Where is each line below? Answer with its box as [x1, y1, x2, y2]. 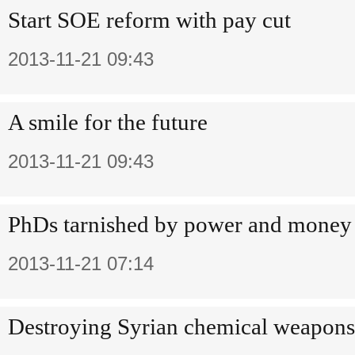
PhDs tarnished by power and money [8, 212, 352, 237]
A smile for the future [8, 109, 208, 135]
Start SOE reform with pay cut [8, 7, 291, 32]
